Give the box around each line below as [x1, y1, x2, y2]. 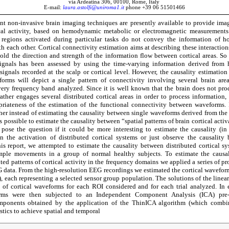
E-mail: [44, 4, 63, 10]
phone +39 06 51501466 [124, 4, 185, 10]
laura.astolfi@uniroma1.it [63, 4, 124, 10]
